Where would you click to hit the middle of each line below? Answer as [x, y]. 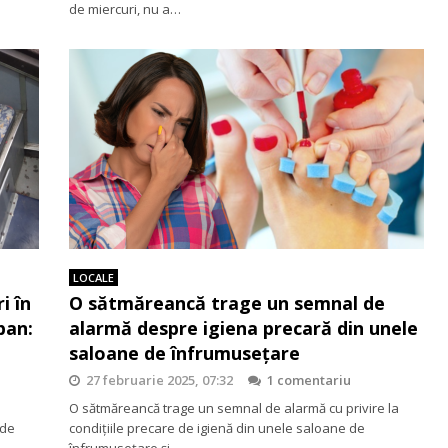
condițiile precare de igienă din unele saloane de [217, 427]
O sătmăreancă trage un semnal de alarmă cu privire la [234, 407]
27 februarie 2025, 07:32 [159, 379]
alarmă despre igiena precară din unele [243, 327]
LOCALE [93, 277]
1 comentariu [309, 379]
